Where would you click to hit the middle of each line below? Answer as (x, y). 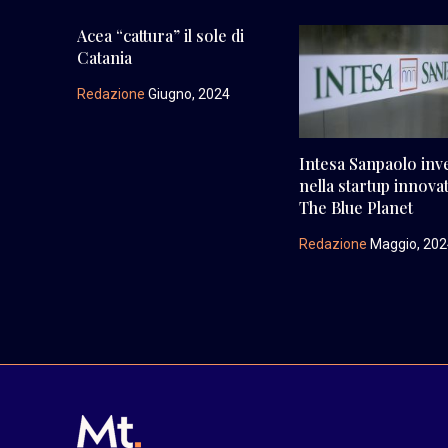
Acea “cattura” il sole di (160, 35)
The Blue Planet (356, 207)
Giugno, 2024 (187, 93)
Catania (104, 57)
